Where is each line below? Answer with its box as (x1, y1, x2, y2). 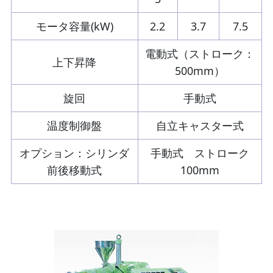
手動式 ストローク (150, 145, 249, 160)
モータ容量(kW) (35, 18, 113, 34)
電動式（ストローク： (144, 46, 255, 61)
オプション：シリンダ (19, 145, 130, 160)
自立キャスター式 (155, 118, 244, 133)
